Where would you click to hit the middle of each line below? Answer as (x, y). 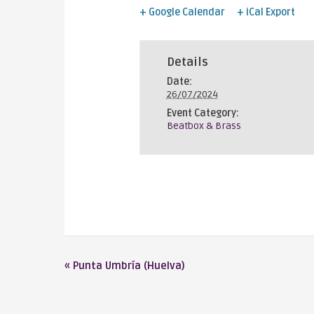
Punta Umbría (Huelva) (128, 266)
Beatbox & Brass (204, 125)
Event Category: (203, 113)
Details (187, 62)
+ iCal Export (266, 12)
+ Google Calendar (182, 12)
